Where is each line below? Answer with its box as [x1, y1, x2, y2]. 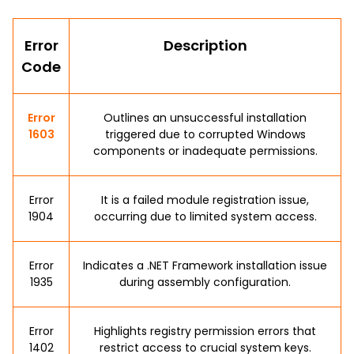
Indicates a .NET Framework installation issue [83, 258, 327, 273]
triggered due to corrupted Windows [104, 126, 306, 142]
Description [163, 36, 247, 55]
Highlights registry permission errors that [94, 323, 316, 339]
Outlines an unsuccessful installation [104, 110, 307, 126]
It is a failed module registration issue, [101, 192, 309, 208]
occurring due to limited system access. [93, 209, 317, 224]
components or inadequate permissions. [92, 143, 318, 159]
